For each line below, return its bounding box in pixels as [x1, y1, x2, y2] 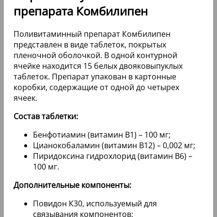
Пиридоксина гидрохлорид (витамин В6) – [33, 150, 192, 161]
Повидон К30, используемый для [33, 198, 157, 209]
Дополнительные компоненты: [14, 179, 131, 190]
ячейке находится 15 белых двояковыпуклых [14, 60, 183, 71]
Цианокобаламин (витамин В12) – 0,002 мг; [33, 139, 195, 151]
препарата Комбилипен [14, 2, 148, 19]
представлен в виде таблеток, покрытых [14, 39, 166, 50]
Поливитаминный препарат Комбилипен [14, 28, 170, 39]
